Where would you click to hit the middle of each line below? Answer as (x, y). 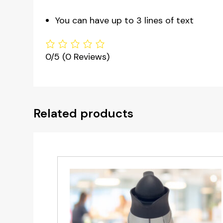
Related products (84, 113)
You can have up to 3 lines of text (125, 20)
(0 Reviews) (86, 57)
